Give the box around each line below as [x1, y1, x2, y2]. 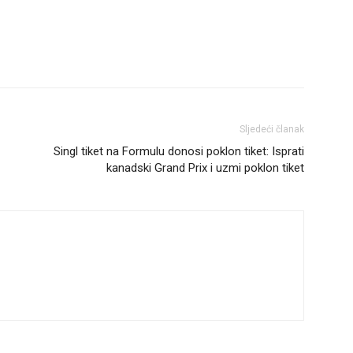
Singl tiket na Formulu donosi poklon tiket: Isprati [54, 144, 304, 159]
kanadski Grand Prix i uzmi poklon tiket [106, 161, 304, 176]
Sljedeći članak [240, 124, 304, 136]
